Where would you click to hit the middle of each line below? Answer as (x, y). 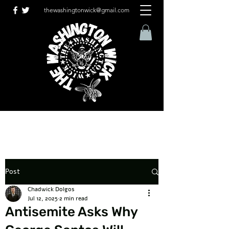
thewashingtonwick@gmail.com (86, 10)
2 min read (74, 198)
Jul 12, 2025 (43, 198)
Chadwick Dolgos (51, 189)
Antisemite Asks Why (71, 212)
